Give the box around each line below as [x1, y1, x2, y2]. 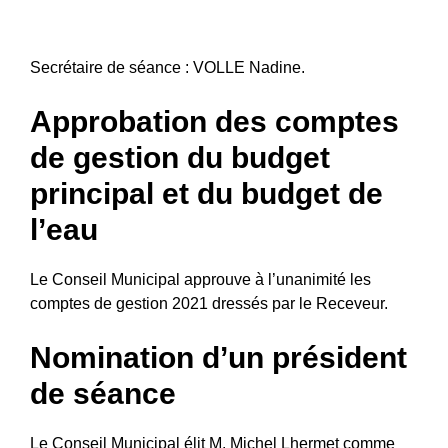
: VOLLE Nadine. [181, 58, 305, 76]
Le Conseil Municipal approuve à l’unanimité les [30, 270, 371, 288]
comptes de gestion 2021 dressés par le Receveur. [30, 294, 388, 312]
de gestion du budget [30, 140, 330, 174]
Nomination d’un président [30, 340, 407, 374]
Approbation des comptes [30, 104, 399, 138]
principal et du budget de [30, 176, 383, 210]
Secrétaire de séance [30, 58, 181, 76]
